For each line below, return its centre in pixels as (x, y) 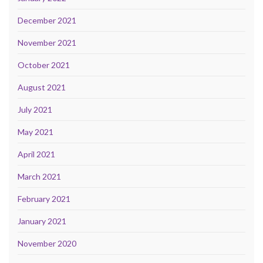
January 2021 (42, 221)
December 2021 (47, 21)
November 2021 (47, 43)
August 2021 (42, 87)
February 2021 (44, 199)
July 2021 (35, 110)
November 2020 (47, 244)
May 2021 (36, 132)
